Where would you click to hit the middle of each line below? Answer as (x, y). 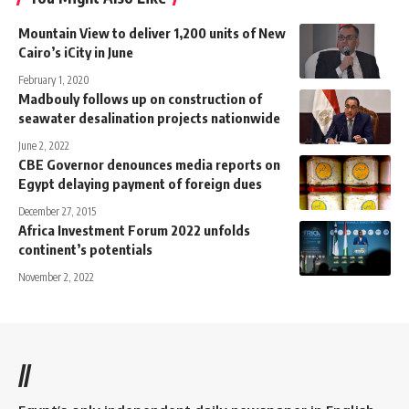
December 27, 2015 (57, 211)
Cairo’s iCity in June (76, 52)
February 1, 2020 (54, 79)
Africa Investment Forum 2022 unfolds (134, 230)
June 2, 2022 (44, 145)
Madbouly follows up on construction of (140, 98)
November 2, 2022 (56, 277)
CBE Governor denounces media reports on (149, 164)
